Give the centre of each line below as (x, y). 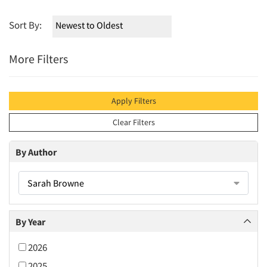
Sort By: (25, 25)
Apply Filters (133, 101)
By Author (36, 152)
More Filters (38, 59)
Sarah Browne (56, 183)
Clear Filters (133, 122)
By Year (30, 221)
